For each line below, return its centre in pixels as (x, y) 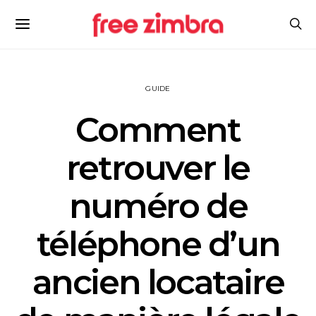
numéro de (158, 206)
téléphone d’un (158, 244)
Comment (158, 130)
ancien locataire (158, 282)
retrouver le (158, 168)
